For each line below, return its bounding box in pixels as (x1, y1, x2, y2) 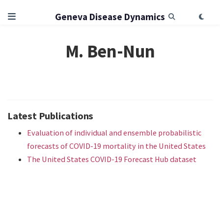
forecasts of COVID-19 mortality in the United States (27, 140, 206, 151)
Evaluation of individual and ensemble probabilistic (27, 127, 201, 137)
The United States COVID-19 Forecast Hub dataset (27, 154, 196, 164)
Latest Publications (7, 109, 94, 122)
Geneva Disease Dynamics (55, 11, 165, 23)
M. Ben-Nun (65, 40, 155, 63)
